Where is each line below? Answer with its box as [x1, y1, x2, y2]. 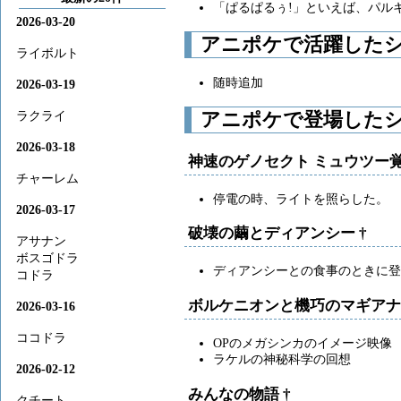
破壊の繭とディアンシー [187, 225, 359, 243]
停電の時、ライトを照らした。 [212, 191, 388, 206]
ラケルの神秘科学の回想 [212, 351, 351, 366]
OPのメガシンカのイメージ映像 [212, 335, 392, 350]
